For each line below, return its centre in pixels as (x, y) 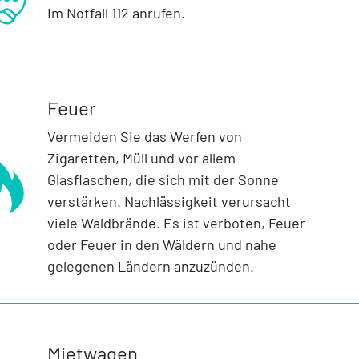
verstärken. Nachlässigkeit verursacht (169, 202)
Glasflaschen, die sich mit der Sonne (163, 180)
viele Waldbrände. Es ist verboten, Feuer (176, 223)
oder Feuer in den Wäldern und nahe (161, 245)
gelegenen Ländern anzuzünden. (150, 266)
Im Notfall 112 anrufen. (116, 13)
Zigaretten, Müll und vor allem (141, 158)
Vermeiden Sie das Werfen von (144, 137)
